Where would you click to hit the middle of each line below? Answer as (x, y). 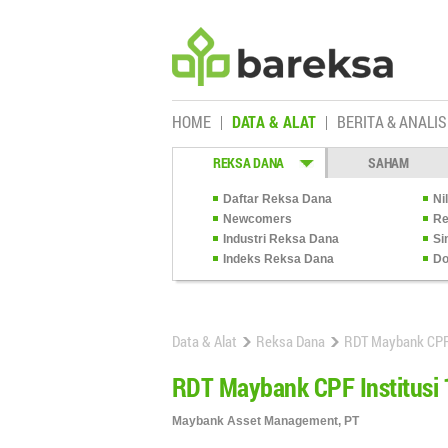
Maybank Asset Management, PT (265, 421)
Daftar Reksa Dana (277, 199)
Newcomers (257, 219)
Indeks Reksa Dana (278, 259)
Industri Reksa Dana (281, 239)
